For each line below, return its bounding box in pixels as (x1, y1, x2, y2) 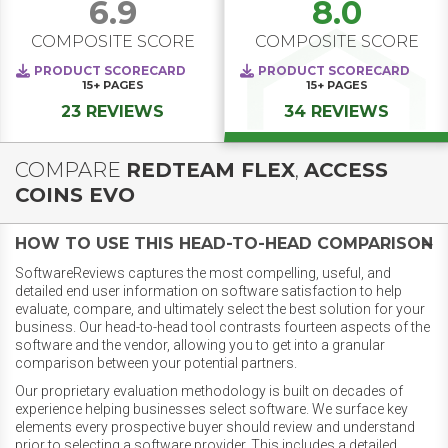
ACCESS (304, 158, 388, 183)
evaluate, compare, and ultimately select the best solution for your (15, 301, 425, 318)
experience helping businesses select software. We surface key (15, 401, 408, 418)
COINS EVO (15, 183, 135, 208)
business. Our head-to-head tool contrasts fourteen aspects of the (15, 319, 430, 336)
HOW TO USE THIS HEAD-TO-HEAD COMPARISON (15, 234, 433, 254)
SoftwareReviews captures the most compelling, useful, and (15, 265, 391, 282)
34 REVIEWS (284, 102, 389, 122)
